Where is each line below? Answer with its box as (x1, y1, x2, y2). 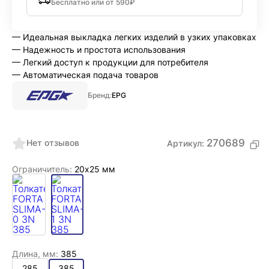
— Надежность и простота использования (12, 44, 186, 55)
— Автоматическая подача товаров (12, 70, 159, 80)
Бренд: (88, 90, 112, 100)
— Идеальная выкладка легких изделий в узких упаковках (12, 32, 256, 42)
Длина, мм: (12, 248, 58, 259)
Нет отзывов (26, 138, 79, 148)
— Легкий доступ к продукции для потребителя (12, 57, 208, 67)
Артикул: (167, 138, 207, 149)
